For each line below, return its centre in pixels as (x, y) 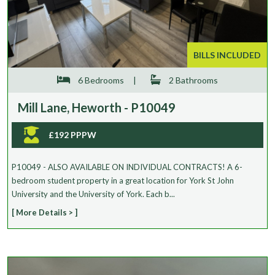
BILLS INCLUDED (227, 55)
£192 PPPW (72, 135)
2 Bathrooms (192, 80)
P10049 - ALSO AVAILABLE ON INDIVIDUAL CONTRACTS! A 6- (127, 167)
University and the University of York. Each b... (93, 194)
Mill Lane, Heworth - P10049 (97, 108)
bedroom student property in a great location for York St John (123, 181)
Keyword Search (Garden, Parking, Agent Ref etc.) (103, 51)
